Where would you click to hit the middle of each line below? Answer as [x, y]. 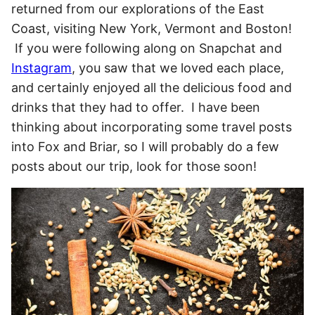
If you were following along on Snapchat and [147, 49]
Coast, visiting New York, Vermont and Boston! [152, 29]
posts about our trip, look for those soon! [134, 167]
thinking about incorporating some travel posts [152, 127]
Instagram [41, 68]
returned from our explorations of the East [138, 9]
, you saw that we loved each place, [178, 68]
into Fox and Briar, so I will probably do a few [145, 147]
